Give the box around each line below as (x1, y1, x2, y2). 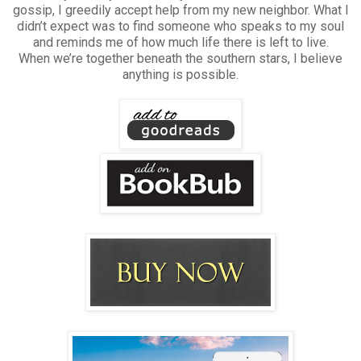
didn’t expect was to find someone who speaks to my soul (17, 18, 344, 34)
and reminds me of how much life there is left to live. (32, 34, 329, 50)
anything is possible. (122, 66, 239, 82)
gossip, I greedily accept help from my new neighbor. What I (12, 2, 349, 18)
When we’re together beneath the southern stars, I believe (19, 50, 342, 66)
